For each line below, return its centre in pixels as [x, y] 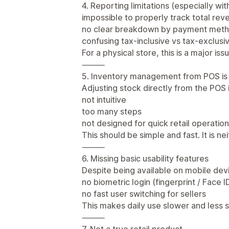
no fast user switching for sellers [144, 193]
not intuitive [104, 99]
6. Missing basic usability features [145, 158]
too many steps [112, 111]
